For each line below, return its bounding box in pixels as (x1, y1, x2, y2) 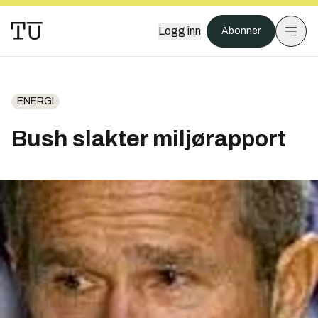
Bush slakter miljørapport (11, 126, 286, 151)
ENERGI (17, 96, 54, 106)
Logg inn (158, 25, 201, 37)
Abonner (221, 26, 261, 36)
